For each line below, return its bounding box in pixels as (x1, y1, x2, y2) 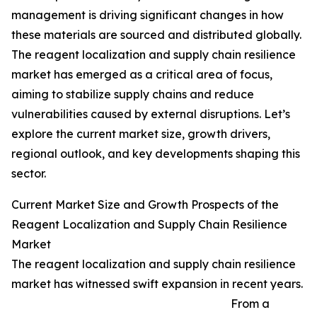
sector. (11, 166, 46, 181)
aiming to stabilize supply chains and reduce (11, 87, 254, 102)
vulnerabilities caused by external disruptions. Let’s (11, 107, 290, 122)
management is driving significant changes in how (11, 8, 284, 23)
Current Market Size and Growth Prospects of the (11, 197, 279, 212)
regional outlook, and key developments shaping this (11, 146, 300, 161)
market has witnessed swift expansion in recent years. (11, 277, 303, 292)
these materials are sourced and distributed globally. (11, 28, 301, 42)
